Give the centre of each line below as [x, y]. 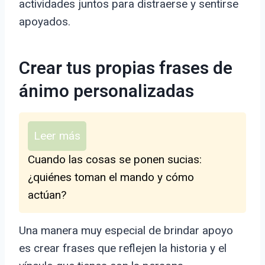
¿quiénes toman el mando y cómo [111, 177]
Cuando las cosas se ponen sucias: [115, 160]
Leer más [57, 136]
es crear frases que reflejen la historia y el [123, 248]
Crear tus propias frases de [126, 69]
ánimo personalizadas [106, 92]
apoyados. [45, 22]
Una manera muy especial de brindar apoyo [126, 231]
